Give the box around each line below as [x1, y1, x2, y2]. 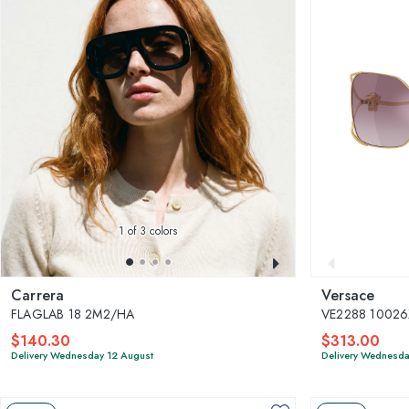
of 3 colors [124, 222, 177, 239]
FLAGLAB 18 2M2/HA [11, 304, 135, 323]
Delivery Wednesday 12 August [11, 347, 153, 362]
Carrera [11, 284, 65, 306]
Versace [321, 284, 375, 306]
